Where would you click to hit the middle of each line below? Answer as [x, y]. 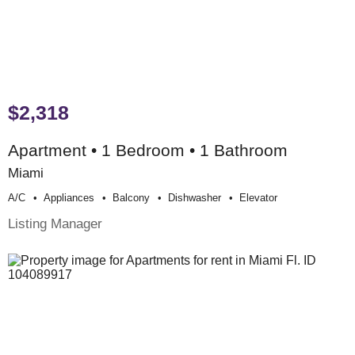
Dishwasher [195, 198]
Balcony [131, 198]
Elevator [258, 198]
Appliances [69, 198]
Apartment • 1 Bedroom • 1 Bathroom [148, 151]
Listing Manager [55, 224]
